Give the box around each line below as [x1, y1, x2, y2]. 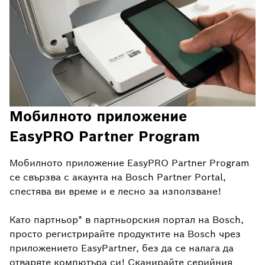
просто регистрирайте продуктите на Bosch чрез [9, 228, 241, 241]
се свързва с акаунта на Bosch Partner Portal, [9, 171, 226, 184]
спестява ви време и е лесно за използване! [9, 185, 221, 198]
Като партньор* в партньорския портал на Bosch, [9, 214, 244, 227]
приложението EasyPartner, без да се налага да [9, 242, 234, 255]
